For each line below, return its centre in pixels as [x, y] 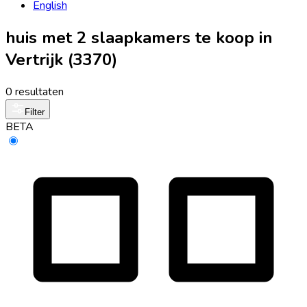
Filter [35, 112]
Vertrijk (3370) [61, 59]
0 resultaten [35, 91]
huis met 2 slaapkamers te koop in [139, 37]
